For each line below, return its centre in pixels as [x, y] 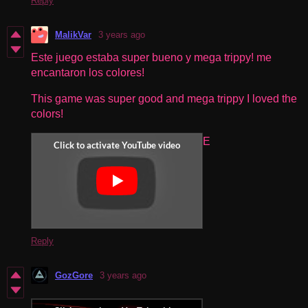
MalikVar [73, 34]
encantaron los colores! [88, 72]
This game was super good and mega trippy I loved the [164, 98]
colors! [47, 113]
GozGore [74, 275]
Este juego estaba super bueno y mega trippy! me [151, 57]
